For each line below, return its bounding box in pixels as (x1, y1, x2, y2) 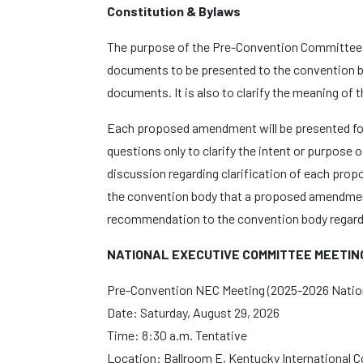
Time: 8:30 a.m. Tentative (107, 327, 247, 343)
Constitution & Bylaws (107, 3, 241, 19)
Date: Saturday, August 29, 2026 (107, 305, 280, 320)
